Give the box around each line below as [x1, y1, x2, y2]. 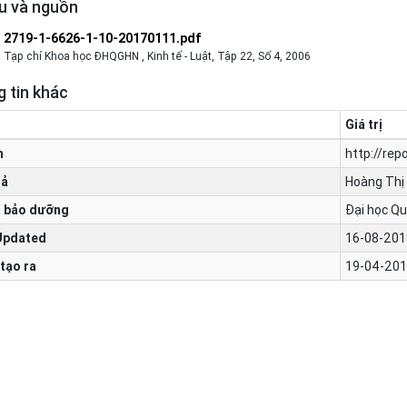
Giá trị [345, 116, 382, 133]
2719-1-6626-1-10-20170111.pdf [4, 30, 202, 46]
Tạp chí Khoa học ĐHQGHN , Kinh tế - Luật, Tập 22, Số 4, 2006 [4, 49, 311, 63]
